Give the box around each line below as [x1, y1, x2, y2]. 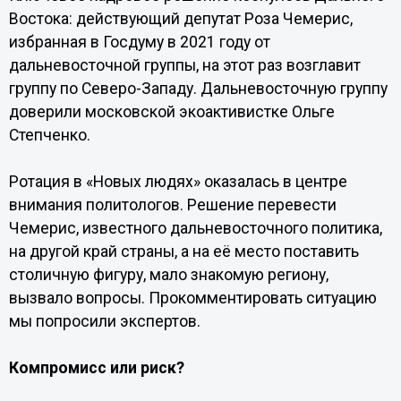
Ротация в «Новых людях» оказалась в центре [8, 173, 347, 191]
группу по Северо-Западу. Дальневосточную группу [8, 80, 388, 98]
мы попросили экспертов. [8, 312, 200, 330]
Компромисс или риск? [8, 359, 184, 377]
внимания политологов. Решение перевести [8, 196, 337, 214]
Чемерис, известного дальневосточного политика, [8, 219, 382, 237]
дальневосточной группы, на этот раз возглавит [8, 56, 361, 74]
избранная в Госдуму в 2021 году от [8, 33, 270, 51]
